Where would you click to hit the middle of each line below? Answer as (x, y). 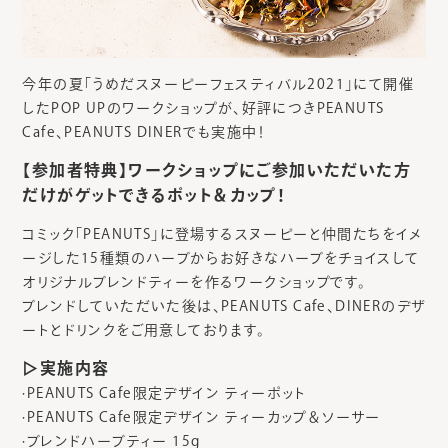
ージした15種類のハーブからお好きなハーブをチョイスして (221, 257)
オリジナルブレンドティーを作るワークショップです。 (194, 281)
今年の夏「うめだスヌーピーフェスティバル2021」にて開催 (218, 83)
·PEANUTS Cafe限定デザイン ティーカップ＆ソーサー (201, 416)
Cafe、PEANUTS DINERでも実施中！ (143, 131)
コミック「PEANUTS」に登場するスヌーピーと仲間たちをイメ (223, 233)
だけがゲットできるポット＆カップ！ (154, 194)
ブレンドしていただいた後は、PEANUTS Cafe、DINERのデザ (224, 305)
